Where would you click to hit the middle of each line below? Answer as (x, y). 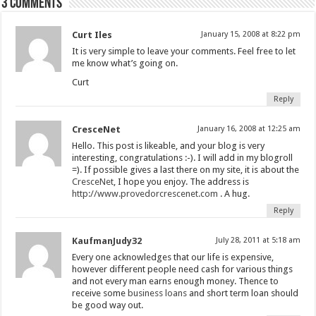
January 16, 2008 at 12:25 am (249, 129)
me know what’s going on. (125, 63)
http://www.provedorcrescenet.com (145, 194)
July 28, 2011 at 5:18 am (258, 241)
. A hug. (234, 194)
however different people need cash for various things (183, 269)
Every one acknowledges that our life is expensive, (173, 257)
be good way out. (108, 305)
